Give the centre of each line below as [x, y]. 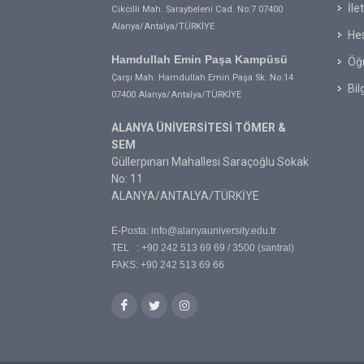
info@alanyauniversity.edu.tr [214, 231]
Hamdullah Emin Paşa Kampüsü [199, 59]
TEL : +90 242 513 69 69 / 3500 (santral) [203, 248]
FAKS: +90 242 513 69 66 [168, 265]
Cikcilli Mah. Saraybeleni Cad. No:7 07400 [197, 9]
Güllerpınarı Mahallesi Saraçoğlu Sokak [210, 162]
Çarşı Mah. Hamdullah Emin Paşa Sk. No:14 [202, 78]
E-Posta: [131, 231]
